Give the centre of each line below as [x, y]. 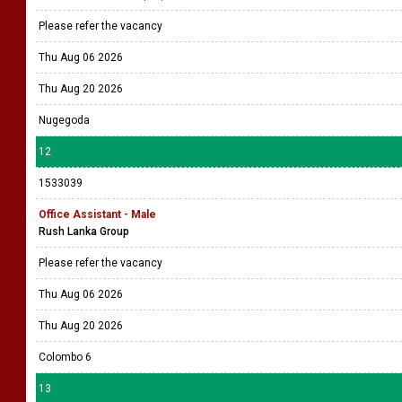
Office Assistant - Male [97, 214]
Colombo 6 [65, 357]
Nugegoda [64, 120]
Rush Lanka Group [84, 232]
